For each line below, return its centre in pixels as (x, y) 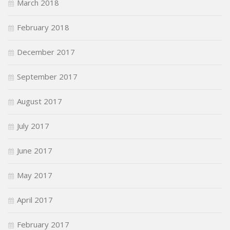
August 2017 (40, 101)
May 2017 (35, 175)
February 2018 (43, 27)
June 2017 (35, 150)
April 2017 (35, 199)
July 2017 (33, 126)
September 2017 (47, 76)
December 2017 (46, 52)
